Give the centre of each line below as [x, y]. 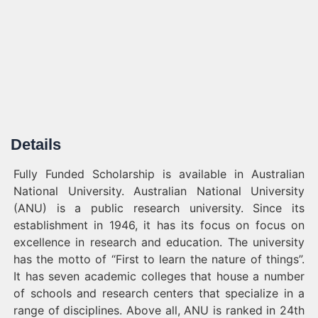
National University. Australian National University [159, 191]
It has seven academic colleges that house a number [159, 276]
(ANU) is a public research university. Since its [159, 208]
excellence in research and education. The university [159, 242]
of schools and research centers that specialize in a [159, 293]
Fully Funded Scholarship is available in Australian [159, 174]
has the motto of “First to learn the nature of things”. [159, 259]
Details [36, 144]
